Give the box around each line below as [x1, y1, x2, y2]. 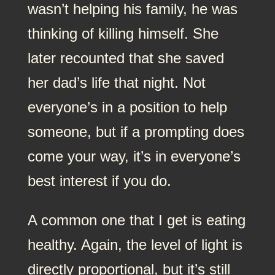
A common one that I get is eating [27, 211, 246, 228]
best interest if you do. [27, 172, 171, 189]
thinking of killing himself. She [27, 25, 219, 42]
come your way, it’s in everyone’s [27, 147, 241, 165]
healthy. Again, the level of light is [27, 236, 242, 253]
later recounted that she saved [27, 49, 224, 66]
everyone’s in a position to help [27, 98, 227, 115]
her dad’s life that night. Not [27, 74, 206, 91]
